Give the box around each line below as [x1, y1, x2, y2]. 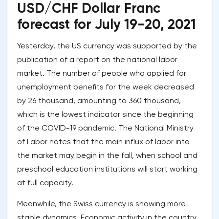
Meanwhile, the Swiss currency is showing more [17, 199, 186, 209]
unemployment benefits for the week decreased [17, 82, 194, 92]
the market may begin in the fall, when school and [17, 151, 197, 160]
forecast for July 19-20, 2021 [17, 16, 196, 33]
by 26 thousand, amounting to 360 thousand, [17, 96, 181, 106]
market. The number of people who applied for [17, 68, 186, 78]
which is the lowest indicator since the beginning [17, 109, 194, 119]
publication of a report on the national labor [17, 55, 177, 65]
